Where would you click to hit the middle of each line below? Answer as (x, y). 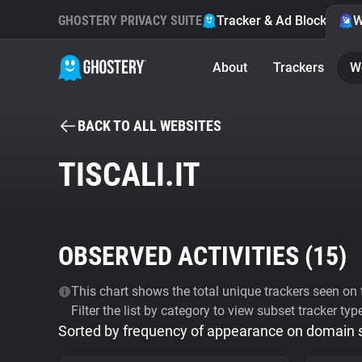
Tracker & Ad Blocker (278, 21)
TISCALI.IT (129, 175)
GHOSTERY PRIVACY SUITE (130, 21)
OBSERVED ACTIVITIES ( (185, 256)
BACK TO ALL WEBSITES (149, 126)
